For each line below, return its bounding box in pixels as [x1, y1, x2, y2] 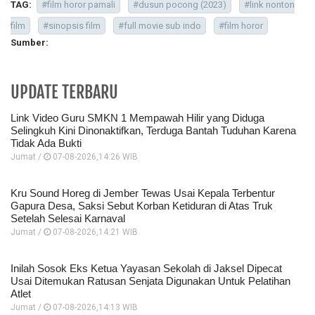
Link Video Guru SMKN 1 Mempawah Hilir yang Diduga [11, 112, 264, 124]
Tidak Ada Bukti [11, 137, 82, 150]
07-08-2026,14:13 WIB [51, 302, 138, 313]
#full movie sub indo [118, 20, 201, 32]
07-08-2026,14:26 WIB [51, 152, 138, 162]
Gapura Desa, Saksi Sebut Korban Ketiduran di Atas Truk [11, 200, 273, 212]
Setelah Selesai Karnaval [11, 212, 125, 225]
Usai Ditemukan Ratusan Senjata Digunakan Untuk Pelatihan [11, 275, 290, 288]
